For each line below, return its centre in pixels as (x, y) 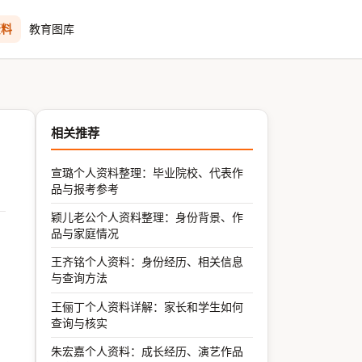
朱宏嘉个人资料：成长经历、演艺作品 (147, 351)
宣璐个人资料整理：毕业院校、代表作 (147, 172)
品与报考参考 (85, 188)
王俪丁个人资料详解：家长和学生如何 (147, 306)
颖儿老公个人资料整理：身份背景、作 (147, 217)
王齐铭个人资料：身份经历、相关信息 (147, 262)
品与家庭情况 (85, 233)
